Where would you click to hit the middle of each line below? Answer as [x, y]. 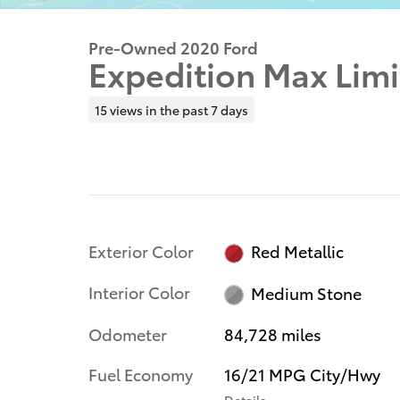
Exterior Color [141, 250]
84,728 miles [272, 333]
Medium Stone [307, 293]
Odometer [128, 333]
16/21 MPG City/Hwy [302, 373]
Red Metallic [298, 251]
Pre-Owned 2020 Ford [173, 47]
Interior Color [139, 292]
